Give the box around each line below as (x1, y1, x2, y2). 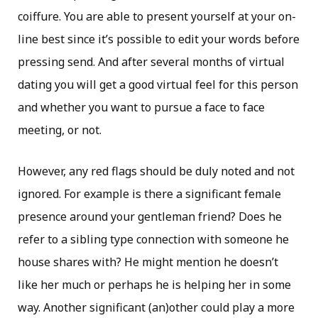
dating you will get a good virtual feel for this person (18, 76, 298, 92)
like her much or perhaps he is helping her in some (18, 276, 291, 292)
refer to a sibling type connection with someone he (18, 231, 289, 247)
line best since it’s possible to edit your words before (18, 31, 300, 47)
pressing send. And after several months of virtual (18, 53, 285, 70)
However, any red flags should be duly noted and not (18, 163, 295, 179)
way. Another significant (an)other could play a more (18, 299, 295, 315)
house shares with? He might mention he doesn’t (18, 253, 278, 270)
